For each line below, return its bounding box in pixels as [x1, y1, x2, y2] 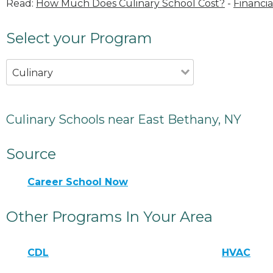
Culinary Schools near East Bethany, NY [6, 112, 241, 127]
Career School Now [27, 175, 128, 188]
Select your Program [6, 29, 152, 47]
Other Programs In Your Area [6, 207, 213, 225]
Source [6, 144, 56, 163]
